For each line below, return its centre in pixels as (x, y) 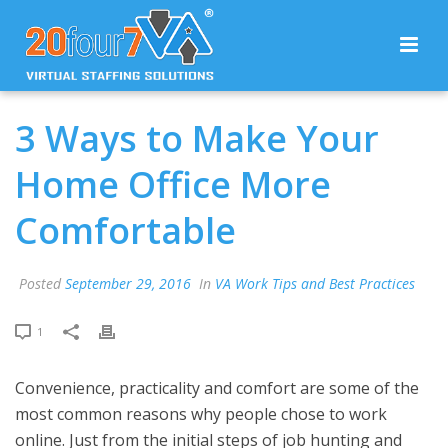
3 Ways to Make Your (197, 138)
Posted (40, 283)
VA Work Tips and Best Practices (315, 283)
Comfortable (125, 230)
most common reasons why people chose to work (201, 414)
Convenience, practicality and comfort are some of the (217, 388)
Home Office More (173, 184)
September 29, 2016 (128, 283)
